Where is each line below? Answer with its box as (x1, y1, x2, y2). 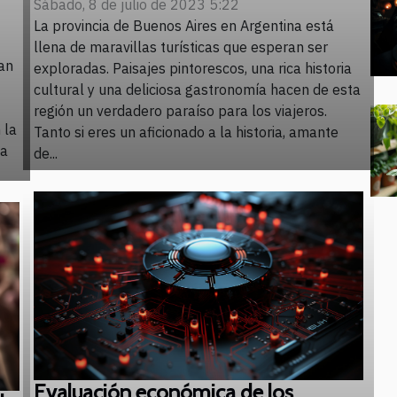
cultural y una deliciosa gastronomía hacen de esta (34, 81, 361, 99)
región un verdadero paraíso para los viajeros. (34, 102, 327, 121)
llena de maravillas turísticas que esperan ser (34, 38, 328, 57)
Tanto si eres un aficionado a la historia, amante (34, 123, 339, 142)
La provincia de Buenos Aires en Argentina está (34, 17, 334, 35)
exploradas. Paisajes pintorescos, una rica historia (34, 59, 352, 78)
